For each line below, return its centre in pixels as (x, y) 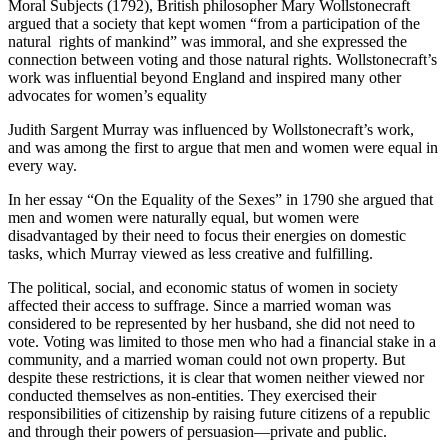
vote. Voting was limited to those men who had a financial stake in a (222, 342)
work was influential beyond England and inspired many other (204, 78)
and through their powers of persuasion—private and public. (197, 432)
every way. (42, 166)
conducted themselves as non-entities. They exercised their (192, 396)
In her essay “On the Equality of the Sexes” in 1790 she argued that (220, 200)
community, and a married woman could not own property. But (206, 360)
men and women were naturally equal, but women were (183, 218)
